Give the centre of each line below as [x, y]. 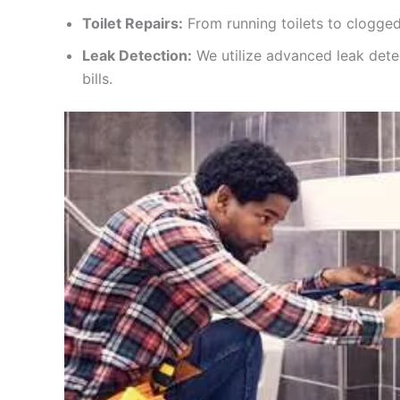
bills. [97, 78]
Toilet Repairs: [133, 23]
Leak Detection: [137, 55]
